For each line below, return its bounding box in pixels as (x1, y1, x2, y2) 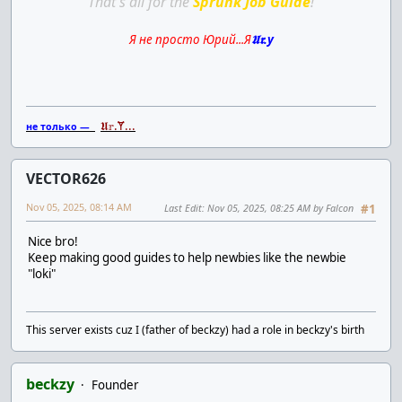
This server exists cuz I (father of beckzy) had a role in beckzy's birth (26, 321, 364, 337)
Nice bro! (28, 233, 78, 250)
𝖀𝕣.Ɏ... (100, 117, 135, 134)
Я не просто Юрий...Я (128, 31, 251, 48)
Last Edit (164, 200, 202, 214)
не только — (26, 119, 95, 133)
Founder (92, 376, 139, 393)
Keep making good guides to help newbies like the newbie (28, 249, 346, 267)
